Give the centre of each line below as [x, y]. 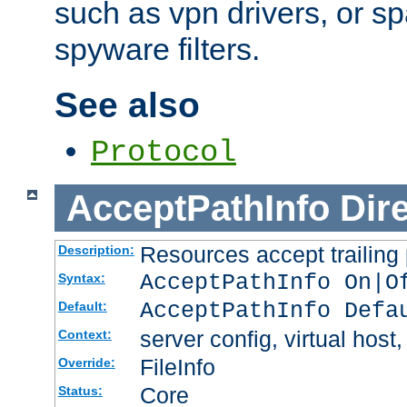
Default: [82, 307]
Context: [84, 335]
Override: [86, 363]
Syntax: [81, 278]
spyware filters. [157, 49]
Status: [80, 391]
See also [127, 105]
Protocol [164, 152]
